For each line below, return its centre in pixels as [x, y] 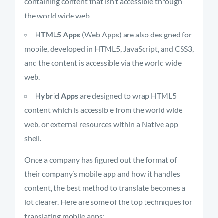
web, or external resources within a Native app [101, 124]
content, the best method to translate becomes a [105, 188]
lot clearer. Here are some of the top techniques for [108, 202]
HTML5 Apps [58, 34]
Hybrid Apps [57, 96]
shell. [33, 138]
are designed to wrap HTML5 [127, 96]
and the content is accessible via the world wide [103, 63]
